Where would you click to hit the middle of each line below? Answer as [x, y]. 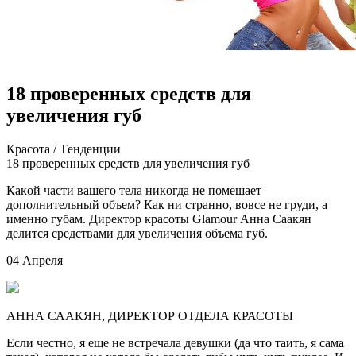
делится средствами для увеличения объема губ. [137, 233]
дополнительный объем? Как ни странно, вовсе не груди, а [167, 204]
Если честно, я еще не [67, 342]
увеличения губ [74, 115]
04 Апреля [35, 260]
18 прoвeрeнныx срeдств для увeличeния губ [128, 163]
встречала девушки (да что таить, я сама [236, 342]
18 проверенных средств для [129, 93]
